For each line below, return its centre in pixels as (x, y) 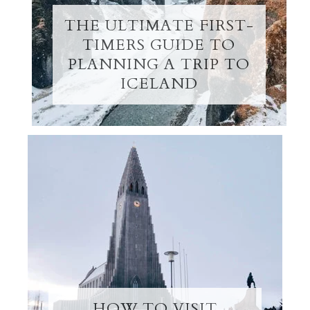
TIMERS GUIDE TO (159, 45)
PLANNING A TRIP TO (159, 65)
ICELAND (159, 84)
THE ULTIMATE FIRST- (159, 26)
